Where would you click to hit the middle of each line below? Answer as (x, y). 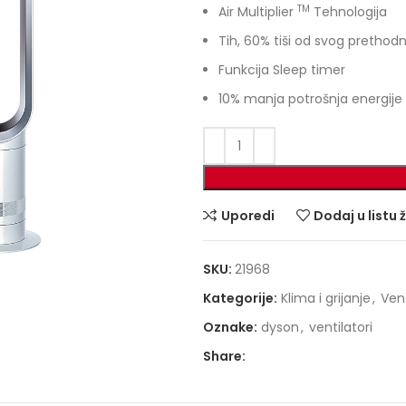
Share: (224, 356)
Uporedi (247, 215)
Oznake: (230, 327)
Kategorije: (240, 298)
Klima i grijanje (326, 298)
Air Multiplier (258, 12)
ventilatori (341, 327)
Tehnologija (348, 12)
